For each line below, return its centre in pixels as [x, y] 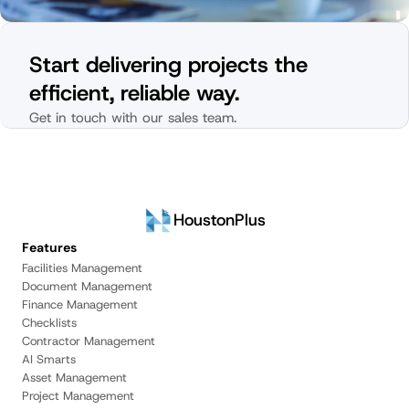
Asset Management [74, 378]
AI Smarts [49, 359]
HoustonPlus [219, 220]
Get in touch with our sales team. [133, 118]
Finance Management [80, 304]
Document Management [87, 286]
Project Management [78, 396]
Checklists [49, 323]
